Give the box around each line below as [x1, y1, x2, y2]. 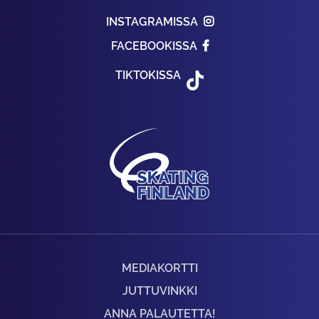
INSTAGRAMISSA [105, 15, 198, 29]
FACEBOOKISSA [110, 39, 197, 53]
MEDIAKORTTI [121, 261, 198, 276]
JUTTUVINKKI [122, 284, 197, 298]
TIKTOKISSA [115, 68, 181, 83]
